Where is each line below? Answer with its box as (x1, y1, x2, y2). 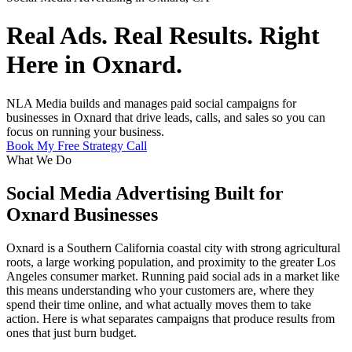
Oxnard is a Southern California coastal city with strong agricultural (6, 240, 340, 255)
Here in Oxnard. (6, 50, 182, 79)
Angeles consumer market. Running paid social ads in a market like (6, 269, 339, 283)
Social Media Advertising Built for (6, 182, 284, 203)
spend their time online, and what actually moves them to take (6, 297, 311, 311)
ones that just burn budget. (6, 325, 137, 339)
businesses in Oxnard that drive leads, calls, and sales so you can (6, 110, 325, 124)
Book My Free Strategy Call (6, 138, 147, 152)
